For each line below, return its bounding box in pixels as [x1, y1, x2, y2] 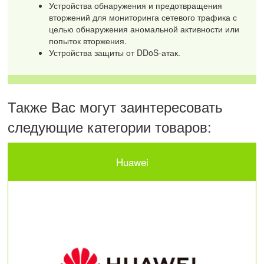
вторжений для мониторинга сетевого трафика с [49, 11, 237, 23]
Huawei [115, 154, 148, 169]
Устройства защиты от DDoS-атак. [49, 46, 181, 58]
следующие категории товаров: [8, 116, 212, 137]
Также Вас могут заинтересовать [8, 96, 223, 117]
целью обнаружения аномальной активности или [49, 22, 240, 35]
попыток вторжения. [49, 34, 127, 47]
